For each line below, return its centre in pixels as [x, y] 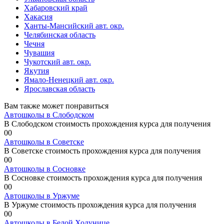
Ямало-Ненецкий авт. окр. [69, 80]
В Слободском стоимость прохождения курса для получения [107, 124]
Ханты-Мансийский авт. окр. [74, 26]
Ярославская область [59, 89]
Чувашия [39, 53]
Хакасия [38, 17]
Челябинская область [60, 35]
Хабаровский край [56, 8]
